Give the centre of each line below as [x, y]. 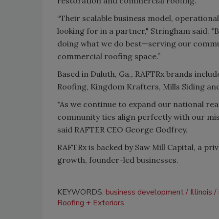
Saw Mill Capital [164, 147]
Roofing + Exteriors [91, 203]
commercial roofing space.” [109, 56]
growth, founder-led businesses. [119, 160]
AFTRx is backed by [99, 147]
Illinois [201, 192]
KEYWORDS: [81, 192]
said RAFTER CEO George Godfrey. [123, 129]
